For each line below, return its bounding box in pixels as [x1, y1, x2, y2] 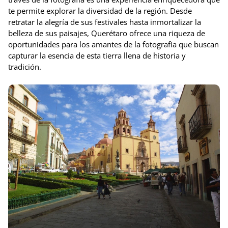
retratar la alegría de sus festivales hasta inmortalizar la [8, 16, 201, 27]
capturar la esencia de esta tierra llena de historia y [8, 50, 186, 61]
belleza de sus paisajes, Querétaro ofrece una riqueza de [8, 27, 205, 38]
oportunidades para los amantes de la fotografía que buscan [8, 39, 219, 49]
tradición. [8, 61, 41, 72]
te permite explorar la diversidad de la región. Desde [8, 5, 192, 16]
